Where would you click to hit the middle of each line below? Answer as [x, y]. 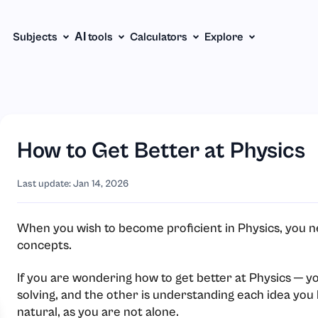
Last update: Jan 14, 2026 [73, 184]
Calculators [159, 37]
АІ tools [94, 37]
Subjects [35, 37]
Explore [224, 37]
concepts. [44, 245]
